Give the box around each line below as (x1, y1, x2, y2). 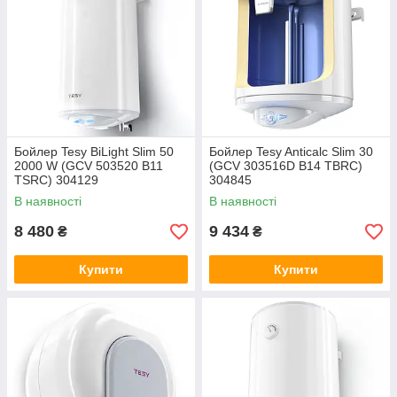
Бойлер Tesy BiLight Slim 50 (14, 144, 174, 159)
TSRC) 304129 (14, 173, 98, 187)
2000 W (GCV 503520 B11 (14, 159, 163, 173)
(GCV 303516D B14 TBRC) (209, 159, 362, 173)
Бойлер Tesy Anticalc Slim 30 (209, 144, 373, 159)
